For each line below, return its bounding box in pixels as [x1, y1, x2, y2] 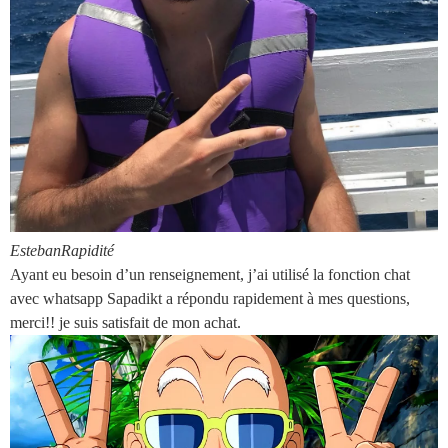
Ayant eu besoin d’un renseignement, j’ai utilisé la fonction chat [10, 265, 410, 283]
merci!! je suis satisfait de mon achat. [10, 313, 241, 331]
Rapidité [61, 241, 114, 259]
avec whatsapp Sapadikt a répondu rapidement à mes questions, [10, 289, 410, 307]
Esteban [10, 241, 61, 259]
